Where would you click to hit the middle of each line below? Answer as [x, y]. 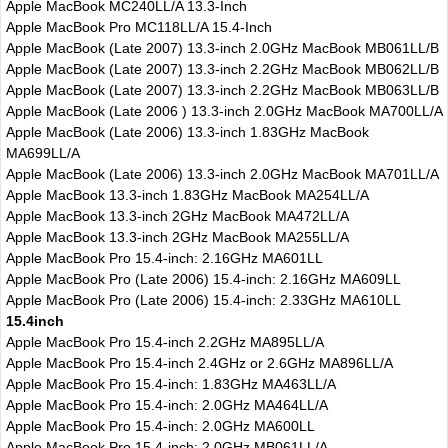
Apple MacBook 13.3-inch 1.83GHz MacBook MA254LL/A [187, 194]
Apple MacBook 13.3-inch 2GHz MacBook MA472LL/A [177, 215]
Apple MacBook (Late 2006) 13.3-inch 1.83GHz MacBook [187, 131]
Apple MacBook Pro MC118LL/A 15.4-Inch [138, 26]
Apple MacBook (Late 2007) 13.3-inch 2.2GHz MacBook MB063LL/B [222, 89]
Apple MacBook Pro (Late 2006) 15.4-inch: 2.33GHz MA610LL [203, 299]
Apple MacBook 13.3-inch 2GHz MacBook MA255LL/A [177, 236]
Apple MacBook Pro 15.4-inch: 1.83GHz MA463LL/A [170, 383]
